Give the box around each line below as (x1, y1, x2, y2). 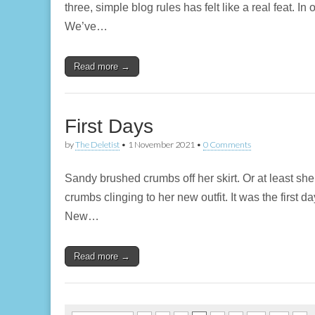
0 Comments (203, 139, 251, 150)
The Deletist (75, 139, 120, 150)
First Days (65, 115, 153, 137)
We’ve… (65, 20, 108, 32)
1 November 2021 (128, 139, 195, 150)
